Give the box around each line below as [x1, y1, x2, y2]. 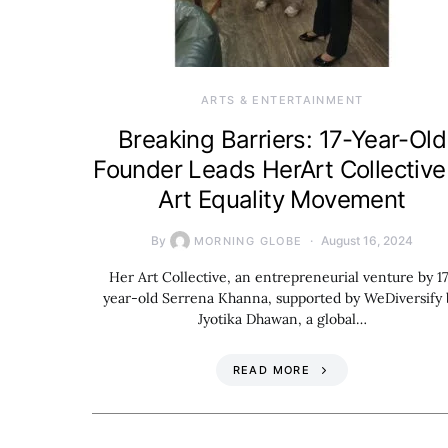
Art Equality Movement [158, 184, 406, 214]
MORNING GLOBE [193, 233, 303, 248]
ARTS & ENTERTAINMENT [200, 92, 364, 107]
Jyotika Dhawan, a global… [197, 309, 367, 328]
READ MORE [232, 362, 310, 377]
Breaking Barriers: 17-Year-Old [118, 124, 446, 154]
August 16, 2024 [321, 232, 414, 248]
